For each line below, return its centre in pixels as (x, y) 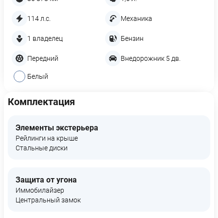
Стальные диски (42, 148)
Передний (43, 58)
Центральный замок (48, 200)
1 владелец (45, 38)
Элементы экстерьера (57, 128)
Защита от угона (46, 180)
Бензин (132, 38)
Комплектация (41, 102)
